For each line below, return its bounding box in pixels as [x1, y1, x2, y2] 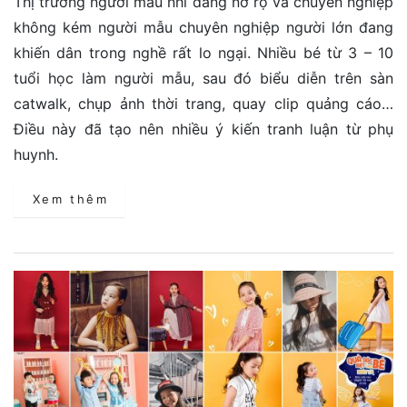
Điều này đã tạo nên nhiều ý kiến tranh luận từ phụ [14, 119, 393, 138]
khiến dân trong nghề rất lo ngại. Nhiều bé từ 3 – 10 [14, 43, 393, 62]
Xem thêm [32, 191, 109, 206]
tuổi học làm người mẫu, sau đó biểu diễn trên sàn [14, 68, 393, 87]
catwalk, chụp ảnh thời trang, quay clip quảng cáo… [14, 94, 393, 113]
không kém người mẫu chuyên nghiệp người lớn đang [14, 17, 393, 36]
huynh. [14, 144, 58, 164]
